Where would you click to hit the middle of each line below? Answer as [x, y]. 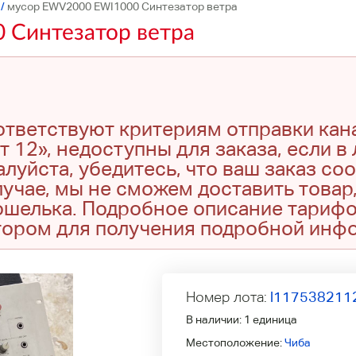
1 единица [271, 319]
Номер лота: [228, 297]
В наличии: [215, 319]
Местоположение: [235, 342]
